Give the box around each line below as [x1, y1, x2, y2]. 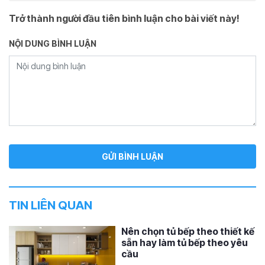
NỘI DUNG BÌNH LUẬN [9, 38, 96, 49]
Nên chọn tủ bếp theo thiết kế [121, 225, 254, 237]
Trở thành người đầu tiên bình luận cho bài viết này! [9, 12, 240, 24]
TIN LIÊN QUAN [9, 198, 92, 212]
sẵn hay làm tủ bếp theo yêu [121, 236, 248, 248]
